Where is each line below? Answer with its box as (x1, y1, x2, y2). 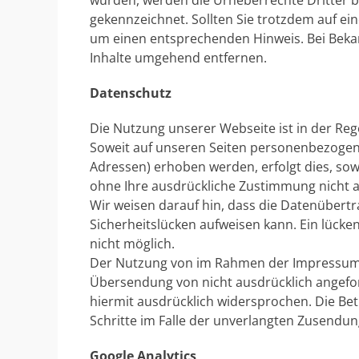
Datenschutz (90, 84, 171, 102)
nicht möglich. (90, 235, 175, 252)
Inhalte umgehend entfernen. (90, 49, 267, 67)
